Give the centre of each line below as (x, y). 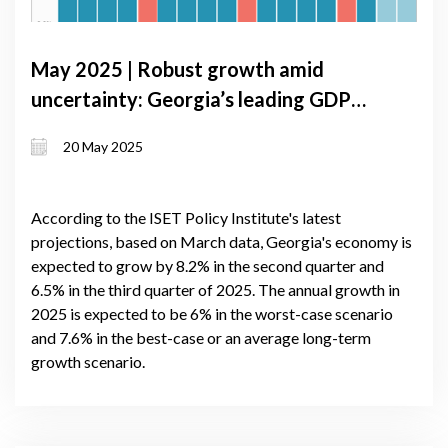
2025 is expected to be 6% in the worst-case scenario (212, 313)
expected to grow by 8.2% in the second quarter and (207, 265)
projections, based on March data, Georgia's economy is (221, 241)
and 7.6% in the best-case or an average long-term (201, 337)
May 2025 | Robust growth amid (177, 69)
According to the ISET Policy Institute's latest (186, 217)
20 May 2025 (103, 147)
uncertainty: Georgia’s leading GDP (191, 99)
